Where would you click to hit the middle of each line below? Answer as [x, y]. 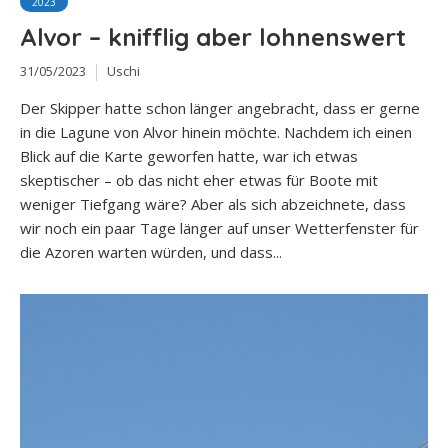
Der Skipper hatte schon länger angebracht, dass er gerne [220, 107]
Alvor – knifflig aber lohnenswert [213, 37]
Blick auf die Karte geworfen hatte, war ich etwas [189, 155]
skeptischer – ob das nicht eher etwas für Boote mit [199, 179]
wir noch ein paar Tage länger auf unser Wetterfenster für [219, 227]
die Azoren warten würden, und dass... [151, 251]
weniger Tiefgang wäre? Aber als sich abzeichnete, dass [213, 203]
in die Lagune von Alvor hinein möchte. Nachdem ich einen [216, 131]
